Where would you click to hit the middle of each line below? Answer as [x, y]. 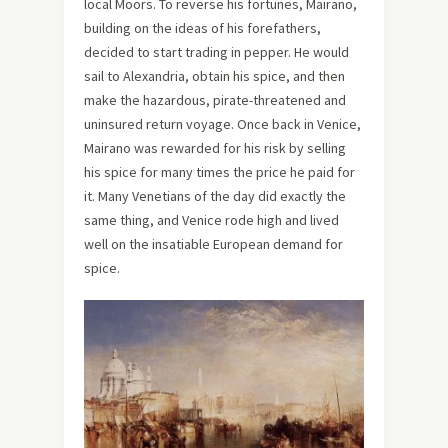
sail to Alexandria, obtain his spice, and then [214, 75]
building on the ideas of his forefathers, [202, 27]
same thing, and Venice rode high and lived [211, 219]
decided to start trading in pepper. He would [216, 51]
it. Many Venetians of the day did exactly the [215, 195]
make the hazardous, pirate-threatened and [215, 99]
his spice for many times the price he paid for [219, 171]
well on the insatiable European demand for [213, 243]
